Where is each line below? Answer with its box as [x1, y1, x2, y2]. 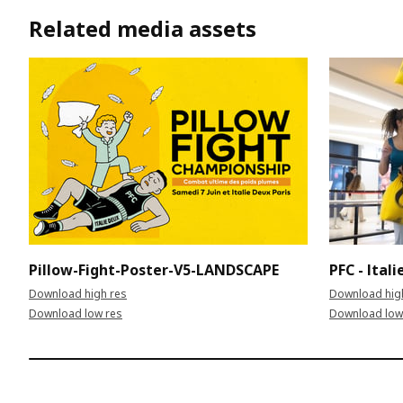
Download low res [29, 305, 122, 321]
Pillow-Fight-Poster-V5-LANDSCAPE [29, 259, 279, 280]
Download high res [29, 285, 127, 301]
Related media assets [29, 13, 256, 43]
